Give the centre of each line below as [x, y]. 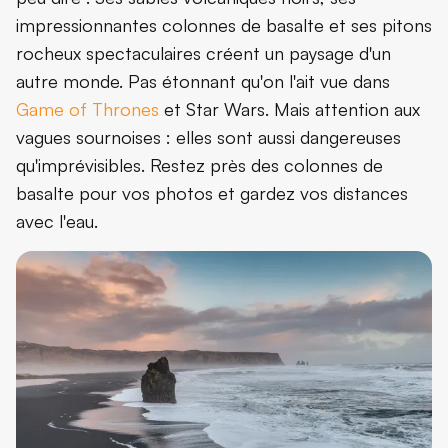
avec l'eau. [57, 220]
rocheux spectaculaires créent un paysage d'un [203, 52]
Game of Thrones [87, 108]
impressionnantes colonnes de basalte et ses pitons [224, 24]
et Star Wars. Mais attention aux [289, 108]
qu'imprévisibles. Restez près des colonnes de [199, 164]
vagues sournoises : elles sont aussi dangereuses [208, 136]
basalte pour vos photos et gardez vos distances [212, 192]
